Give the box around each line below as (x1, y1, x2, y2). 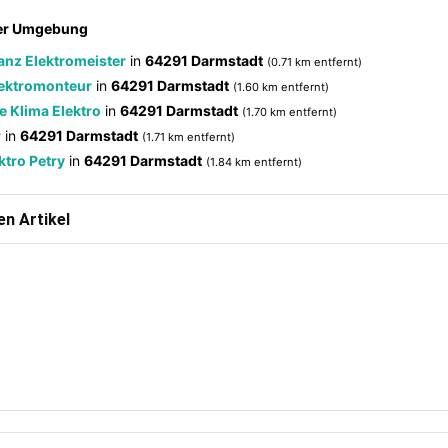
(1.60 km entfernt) (233, 80, 329, 94)
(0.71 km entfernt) (267, 55, 362, 69)
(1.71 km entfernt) (142, 130, 235, 144)
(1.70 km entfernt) (242, 105, 337, 119)
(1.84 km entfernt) (206, 155, 302, 169)
